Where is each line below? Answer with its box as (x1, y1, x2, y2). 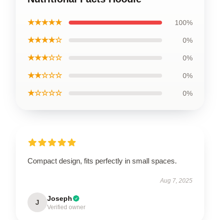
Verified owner (47, 203, 85, 211)
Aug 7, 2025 (160, 177, 192, 184)
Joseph (47, 194, 72, 202)
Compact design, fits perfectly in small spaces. (27, 156, 177, 165)
